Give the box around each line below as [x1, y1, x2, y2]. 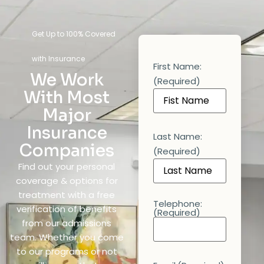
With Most [24, 87, 110, 108]
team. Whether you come [9, 230, 124, 243]
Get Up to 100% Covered [32, 28, 115, 39]
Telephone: [153, 197, 203, 210]
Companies [19, 140, 114, 161]
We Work [29, 69, 104, 90]
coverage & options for [15, 174, 118, 187]
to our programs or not [16, 245, 117, 258]
